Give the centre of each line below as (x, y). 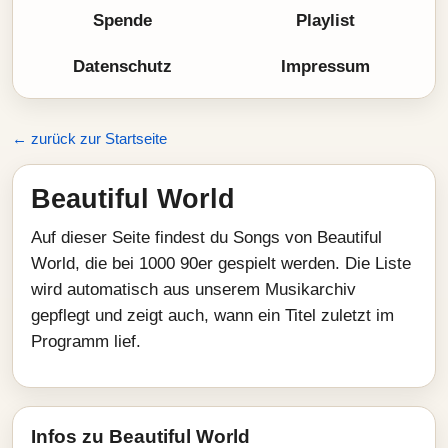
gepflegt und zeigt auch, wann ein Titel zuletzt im (212, 315)
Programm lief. (86, 341)
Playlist (325, 20)
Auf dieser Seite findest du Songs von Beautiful (206, 237)
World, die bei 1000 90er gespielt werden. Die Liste (221, 263)
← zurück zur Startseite (89, 138)
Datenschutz (122, 66)
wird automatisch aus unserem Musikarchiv (193, 289)
